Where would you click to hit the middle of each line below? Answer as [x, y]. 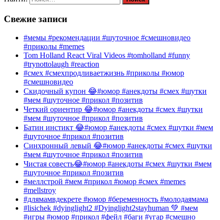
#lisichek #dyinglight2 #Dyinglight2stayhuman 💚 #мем [111, 208]
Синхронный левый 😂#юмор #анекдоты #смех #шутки [118, 146]
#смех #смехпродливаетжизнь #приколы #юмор [104, 73]
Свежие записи [36, 19]
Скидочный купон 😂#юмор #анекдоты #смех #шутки [115, 91]
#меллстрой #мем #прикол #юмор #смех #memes [105, 182]
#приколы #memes [54, 47]
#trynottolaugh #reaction [61, 64]
